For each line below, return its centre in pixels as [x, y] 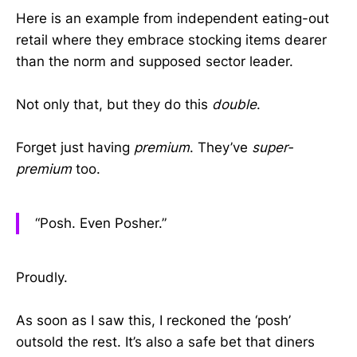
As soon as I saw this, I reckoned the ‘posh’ [153, 321]
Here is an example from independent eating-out [173, 18]
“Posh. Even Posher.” [101, 224]
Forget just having [75, 148]
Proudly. [42, 277]
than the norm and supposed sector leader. [155, 61]
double [234, 105]
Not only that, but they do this [114, 105]
